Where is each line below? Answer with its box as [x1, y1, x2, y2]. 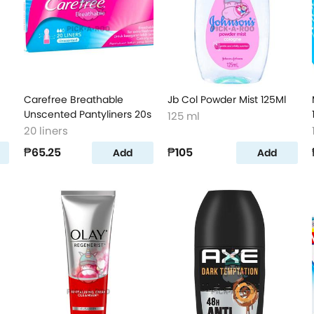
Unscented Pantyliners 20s [23, 107, 151, 121]
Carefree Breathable [23, 93, 123, 107]
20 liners [23, 123, 68, 138]
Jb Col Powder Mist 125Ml [168, 93, 287, 107]
